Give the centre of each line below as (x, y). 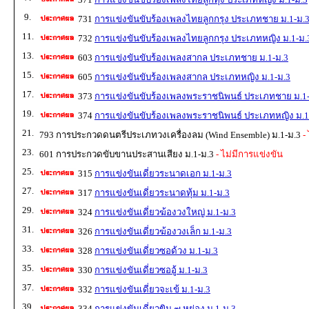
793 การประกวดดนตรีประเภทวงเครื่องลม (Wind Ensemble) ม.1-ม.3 (170, 135)
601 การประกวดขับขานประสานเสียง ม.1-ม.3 (127, 154)
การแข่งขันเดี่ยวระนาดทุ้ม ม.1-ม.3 (162, 193)
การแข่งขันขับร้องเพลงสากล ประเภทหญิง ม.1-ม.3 (192, 77)
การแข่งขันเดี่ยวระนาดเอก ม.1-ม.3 (163, 174)
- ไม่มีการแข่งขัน (248, 154)
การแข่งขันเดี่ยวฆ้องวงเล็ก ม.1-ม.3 (163, 232)
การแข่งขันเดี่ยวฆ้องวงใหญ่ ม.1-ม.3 (165, 212)
